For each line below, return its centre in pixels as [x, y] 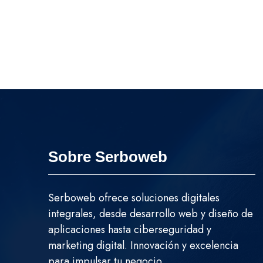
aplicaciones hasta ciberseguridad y [130, 230]
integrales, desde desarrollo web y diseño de [151, 214]
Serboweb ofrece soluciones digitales [134, 198]
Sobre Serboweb [108, 157]
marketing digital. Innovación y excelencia [143, 245]
